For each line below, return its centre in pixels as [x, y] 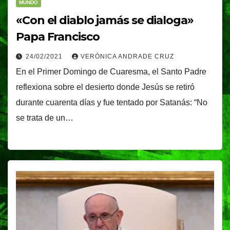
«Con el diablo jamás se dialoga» [105, 21]
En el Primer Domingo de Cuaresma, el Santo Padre [111, 72]
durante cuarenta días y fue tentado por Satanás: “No [112, 103]
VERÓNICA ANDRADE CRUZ [127, 57]
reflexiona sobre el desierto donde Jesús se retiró [105, 87]
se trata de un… [45, 118]
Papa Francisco [58, 37]
